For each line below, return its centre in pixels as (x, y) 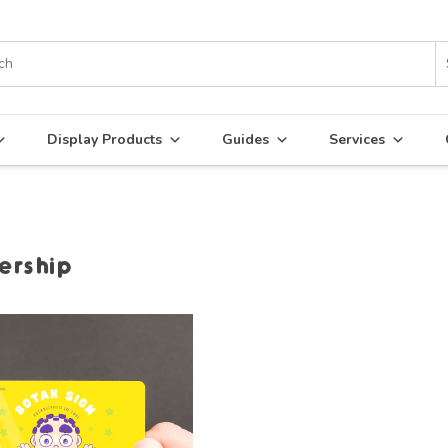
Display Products (104, 139)
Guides (245, 139)
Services (357, 139)
